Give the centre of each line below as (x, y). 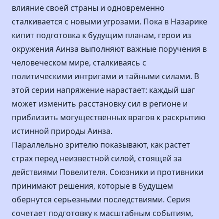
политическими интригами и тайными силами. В (105, 76)
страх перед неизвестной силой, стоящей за (97, 158)
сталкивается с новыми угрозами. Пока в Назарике (109, 22)
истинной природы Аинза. (62, 131)
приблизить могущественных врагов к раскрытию (109, 117)
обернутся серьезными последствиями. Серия (101, 199)
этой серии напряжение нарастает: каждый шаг (103, 90)
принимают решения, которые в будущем (92, 186)
